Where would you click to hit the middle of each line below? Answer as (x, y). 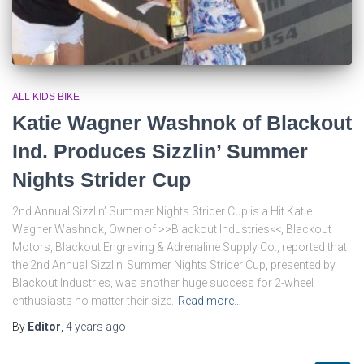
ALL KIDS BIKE (46, 96)
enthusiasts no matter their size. (93, 300)
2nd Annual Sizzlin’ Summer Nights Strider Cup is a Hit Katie (162, 211)
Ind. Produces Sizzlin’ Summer (160, 151)
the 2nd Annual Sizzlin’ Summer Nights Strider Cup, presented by (174, 264)
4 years (84, 326)
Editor (44, 326)
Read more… (210, 300)
